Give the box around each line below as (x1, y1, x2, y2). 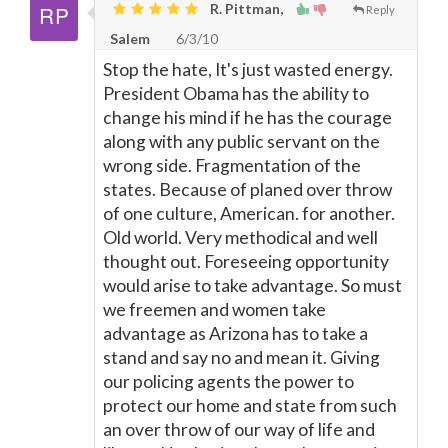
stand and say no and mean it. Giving (103, 347, 380, 368)
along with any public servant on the (103, 131, 380, 152)
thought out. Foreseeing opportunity (103, 251, 389, 272)
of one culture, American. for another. (103, 203, 395, 224)
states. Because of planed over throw (103, 179, 392, 200)
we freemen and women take (103, 299, 326, 320)
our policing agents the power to (103, 371, 354, 392)
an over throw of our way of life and (103, 419, 375, 440)
